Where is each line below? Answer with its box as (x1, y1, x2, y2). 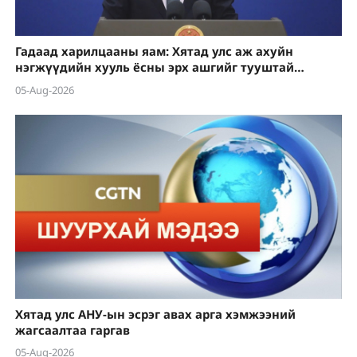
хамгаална (14, 75, 81, 92)
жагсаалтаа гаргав (14, 321, 130, 338)
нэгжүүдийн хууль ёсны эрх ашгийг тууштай (14, 59, 294, 76)
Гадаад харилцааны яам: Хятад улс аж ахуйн (14, 43, 293, 60)
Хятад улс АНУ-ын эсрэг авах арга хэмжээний (14, 305, 296, 322)
